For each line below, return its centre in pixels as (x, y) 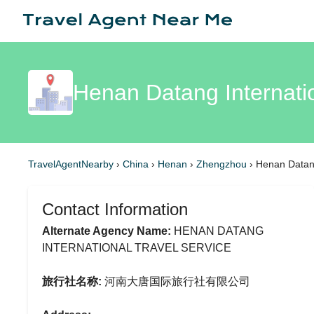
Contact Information (115, 209)
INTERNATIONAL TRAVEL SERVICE (137, 248)
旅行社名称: (72, 281)
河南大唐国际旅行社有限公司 (176, 281)
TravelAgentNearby (71, 164)
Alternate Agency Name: (107, 231)
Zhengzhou (223, 164)
